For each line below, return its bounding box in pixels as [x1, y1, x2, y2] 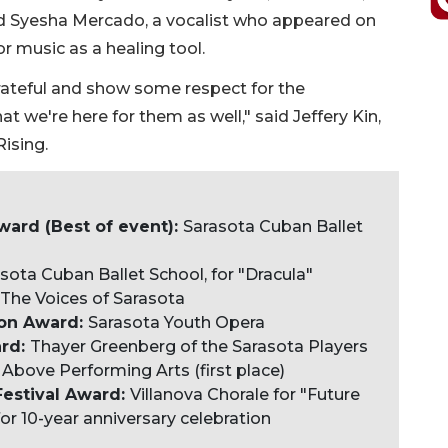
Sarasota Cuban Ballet [183, 217, 363, 237]
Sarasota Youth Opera [88, 313, 265, 333]
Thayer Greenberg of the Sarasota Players [30, 337, 368, 357]
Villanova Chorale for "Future [130, 385, 360, 405]
